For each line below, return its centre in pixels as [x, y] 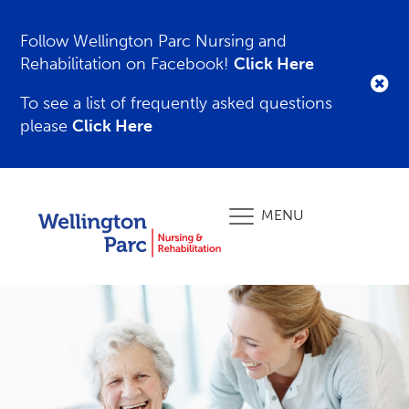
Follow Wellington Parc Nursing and [154, 41]
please [47, 126]
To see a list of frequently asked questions [177, 103]
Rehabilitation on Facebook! [127, 64]
